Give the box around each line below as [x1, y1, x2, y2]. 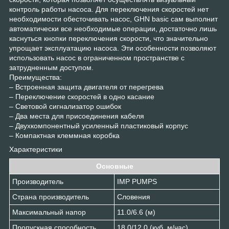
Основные [96, 162, 133, 171]
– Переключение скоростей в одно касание [9, 93, 154, 101]
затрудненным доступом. [9, 63, 94, 72]
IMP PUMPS [117, 177, 157, 186]
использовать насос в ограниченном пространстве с [9, 54, 185, 62]
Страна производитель [12, 193, 89, 201]
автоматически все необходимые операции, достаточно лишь [9, 25, 217, 33]
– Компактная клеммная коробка [9, 131, 120, 140]
